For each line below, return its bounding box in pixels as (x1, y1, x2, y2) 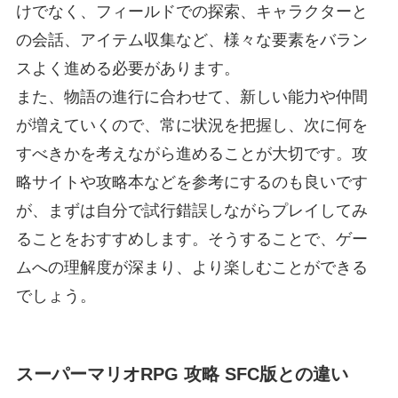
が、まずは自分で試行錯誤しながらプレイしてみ (15, 201, 368, 219)
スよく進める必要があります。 (15, 59, 240, 77)
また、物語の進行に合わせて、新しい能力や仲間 (15, 87, 368, 106)
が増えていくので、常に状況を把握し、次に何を (15, 115, 368, 134)
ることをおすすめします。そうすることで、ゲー (15, 229, 368, 248)
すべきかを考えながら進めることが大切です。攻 (15, 144, 368, 163)
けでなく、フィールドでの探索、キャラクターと (15, 2, 368, 20)
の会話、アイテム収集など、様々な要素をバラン (15, 30, 368, 49)
